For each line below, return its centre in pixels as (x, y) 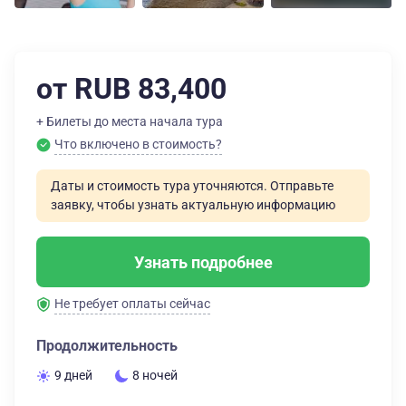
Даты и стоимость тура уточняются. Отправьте (192, 186)
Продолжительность (107, 346)
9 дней (73, 375)
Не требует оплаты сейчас (132, 304)
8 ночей (155, 375)
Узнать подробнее (203, 262)
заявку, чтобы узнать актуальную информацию (193, 205)
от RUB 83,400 (131, 89)
